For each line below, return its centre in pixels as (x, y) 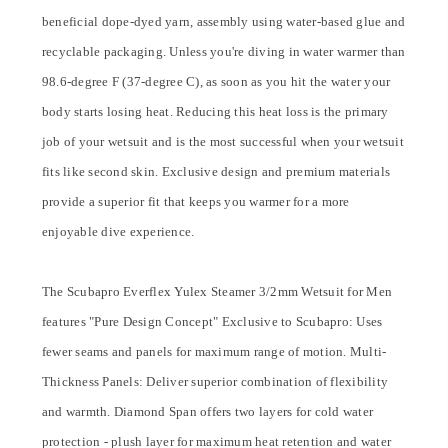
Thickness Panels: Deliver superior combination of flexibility (215, 381)
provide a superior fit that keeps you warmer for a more (195, 201)
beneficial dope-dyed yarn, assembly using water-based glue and (223, 21)
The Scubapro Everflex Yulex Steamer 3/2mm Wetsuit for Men (217, 291)
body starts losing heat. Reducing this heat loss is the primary (215, 111)
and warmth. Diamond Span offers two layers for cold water (207, 411)
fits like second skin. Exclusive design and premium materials (216, 171)
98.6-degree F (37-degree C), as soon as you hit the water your (216, 81)
